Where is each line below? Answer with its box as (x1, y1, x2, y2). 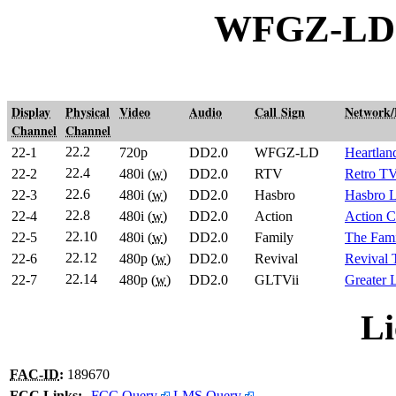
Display (11, 102, 50, 121)
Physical (65, 102, 110, 121)
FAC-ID (10, 367, 59, 383)
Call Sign (255, 102, 305, 121)
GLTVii (255, 271, 299, 287)
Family (255, 229, 293, 245)
